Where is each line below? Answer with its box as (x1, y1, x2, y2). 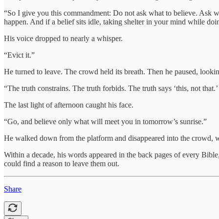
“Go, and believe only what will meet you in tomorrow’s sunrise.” (4, 117, 207, 126)
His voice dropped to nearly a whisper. (4, 34, 123, 43)
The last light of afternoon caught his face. (4, 100, 133, 109)
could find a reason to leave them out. (4, 159, 119, 168)
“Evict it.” (4, 50, 35, 59)
